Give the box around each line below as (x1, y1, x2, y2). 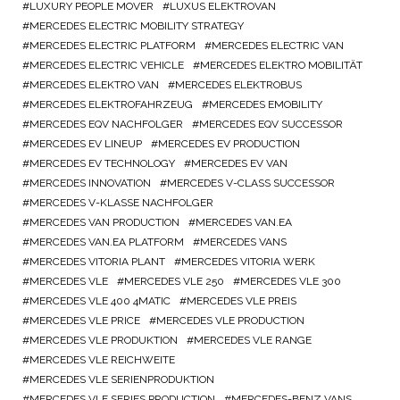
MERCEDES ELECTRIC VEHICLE (29, 59, 184, 72)
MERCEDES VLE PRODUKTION (29, 334, 178, 347)
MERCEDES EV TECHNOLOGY (29, 157, 175, 171)
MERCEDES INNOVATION (29, 177, 151, 190)
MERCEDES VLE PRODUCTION (156, 314, 304, 328)
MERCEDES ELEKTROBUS (175, 79, 302, 92)
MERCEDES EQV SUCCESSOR (199, 118, 343, 131)
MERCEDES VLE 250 (124, 275, 224, 288)
